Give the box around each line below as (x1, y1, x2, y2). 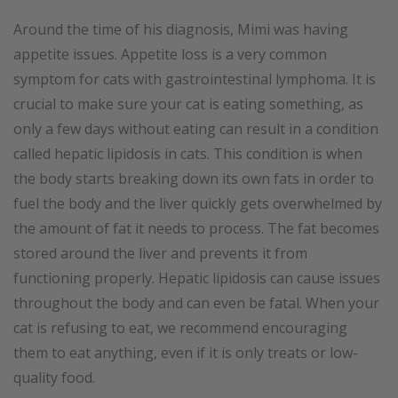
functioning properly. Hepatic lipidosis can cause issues (13, 268, 380, 289)
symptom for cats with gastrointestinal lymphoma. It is (13, 69, 376, 90)
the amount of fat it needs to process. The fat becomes (13, 219, 379, 239)
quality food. (13, 368, 95, 388)
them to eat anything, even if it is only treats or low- (13, 343, 358, 363)
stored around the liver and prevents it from (13, 243, 307, 264)
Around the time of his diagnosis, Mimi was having (13, 20, 348, 40)
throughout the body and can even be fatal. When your (13, 293, 379, 314)
